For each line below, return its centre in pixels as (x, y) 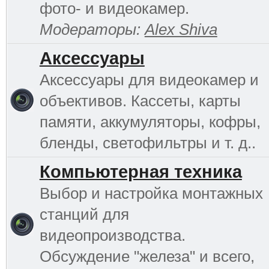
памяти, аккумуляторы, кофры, (150, 122)
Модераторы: (92, 29)
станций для (84, 214)
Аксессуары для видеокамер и (149, 80)
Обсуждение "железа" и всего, (147, 256)
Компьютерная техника (141, 171)
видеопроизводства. (112, 235)
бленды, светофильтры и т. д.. (147, 143)
